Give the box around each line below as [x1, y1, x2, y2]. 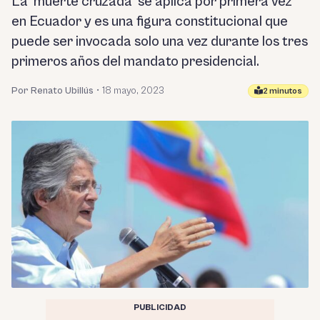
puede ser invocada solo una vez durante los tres [11, 34, 308, 50]
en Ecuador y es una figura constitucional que [11, 14, 288, 30]
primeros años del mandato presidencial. [11, 54, 259, 70]
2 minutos [263, 86, 302, 96]
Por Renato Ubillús [11, 85, 94, 96]
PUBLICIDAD [134, 302, 186, 312]
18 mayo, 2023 [102, 85, 164, 96]
